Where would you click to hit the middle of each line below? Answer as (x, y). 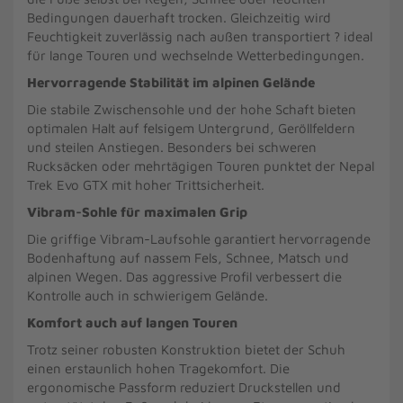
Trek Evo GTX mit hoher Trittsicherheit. (146, 185)
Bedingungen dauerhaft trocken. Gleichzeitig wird (179, 18)
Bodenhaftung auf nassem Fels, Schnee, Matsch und (188, 258)
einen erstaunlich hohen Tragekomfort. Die (158, 368)
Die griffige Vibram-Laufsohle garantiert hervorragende (199, 239)
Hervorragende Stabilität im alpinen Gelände (171, 82)
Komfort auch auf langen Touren (132, 322)
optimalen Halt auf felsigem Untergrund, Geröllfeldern (191, 128)
